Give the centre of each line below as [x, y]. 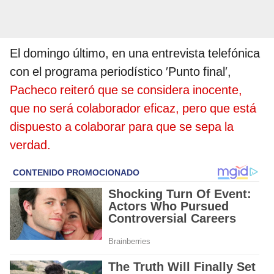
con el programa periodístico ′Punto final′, [120, 71]
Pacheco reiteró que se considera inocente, [126, 90]
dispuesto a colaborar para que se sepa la [122, 126]
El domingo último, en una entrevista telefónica [135, 53]
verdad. [30, 145]
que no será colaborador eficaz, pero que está [133, 108]
